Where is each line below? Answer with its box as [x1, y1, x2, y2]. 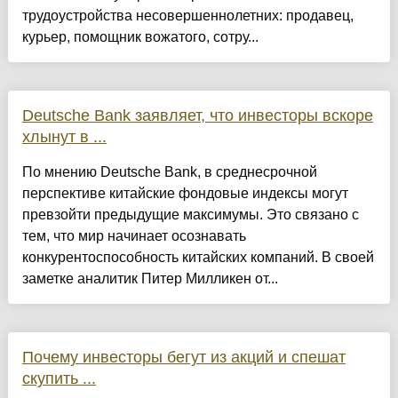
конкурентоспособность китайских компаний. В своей [21, 250, 374, 266]
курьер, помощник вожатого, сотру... [21, 29, 259, 45]
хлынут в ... [21, 128, 107, 147]
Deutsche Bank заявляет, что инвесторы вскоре [21, 107, 373, 125]
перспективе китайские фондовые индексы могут [21, 186, 348, 202]
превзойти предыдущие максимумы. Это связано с [21, 207, 359, 223]
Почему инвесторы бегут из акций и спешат [21, 348, 346, 367]
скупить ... [21, 370, 96, 388]
